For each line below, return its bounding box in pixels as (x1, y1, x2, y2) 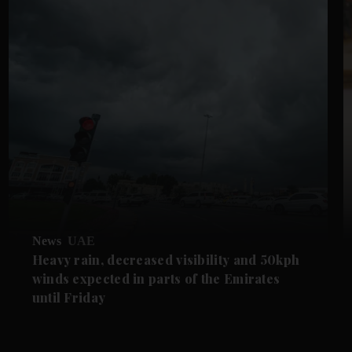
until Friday (31, 288, 106, 306)
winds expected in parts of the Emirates (31, 269, 280, 287)
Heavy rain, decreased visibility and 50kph (31, 251, 300, 268)
